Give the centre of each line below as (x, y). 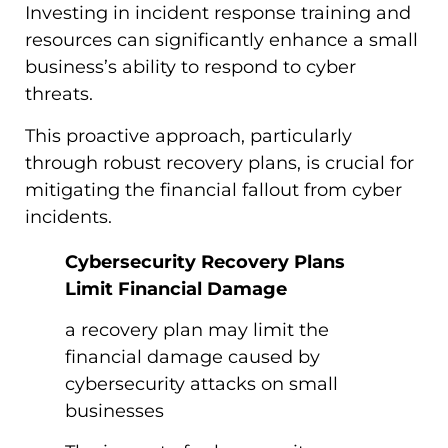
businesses (114, 411)
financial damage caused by (192, 357)
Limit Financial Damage (176, 288)
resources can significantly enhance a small (221, 40)
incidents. (68, 216)
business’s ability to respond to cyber (190, 67)
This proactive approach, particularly (188, 135)
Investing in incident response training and (218, 13)
